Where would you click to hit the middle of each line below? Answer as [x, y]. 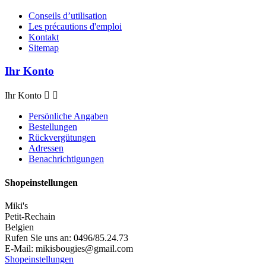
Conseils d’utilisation [68, 15]
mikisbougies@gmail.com [84, 248]
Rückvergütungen [62, 138]
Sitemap [44, 47]
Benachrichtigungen [66, 159]
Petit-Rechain [30, 216]
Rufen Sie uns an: [39, 237]
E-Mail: [20, 248]
